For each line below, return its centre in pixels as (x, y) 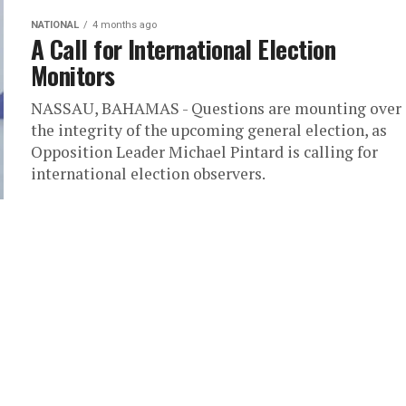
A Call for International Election (184, 49)
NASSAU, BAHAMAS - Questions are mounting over (216, 108)
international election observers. (148, 174)
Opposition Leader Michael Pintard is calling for (204, 152)
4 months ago (125, 25)
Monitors (73, 75)
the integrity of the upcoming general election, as (209, 130)
